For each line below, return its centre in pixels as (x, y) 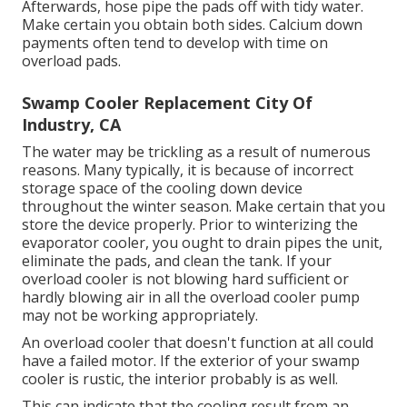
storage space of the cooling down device (162, 189)
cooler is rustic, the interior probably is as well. (180, 379)
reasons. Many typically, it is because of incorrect (188, 170)
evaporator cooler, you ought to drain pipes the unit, (202, 243)
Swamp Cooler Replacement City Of (167, 103)
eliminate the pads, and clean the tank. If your (177, 261)
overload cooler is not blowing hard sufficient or (185, 279)
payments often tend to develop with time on (175, 43)
